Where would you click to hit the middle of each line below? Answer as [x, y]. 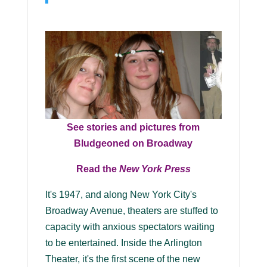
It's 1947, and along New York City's [121, 195]
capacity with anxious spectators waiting [130, 227]
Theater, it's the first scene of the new [122, 259]
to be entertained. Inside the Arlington [123, 243]
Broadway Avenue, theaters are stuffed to [131, 211]
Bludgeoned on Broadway [133, 144]
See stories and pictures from [133, 128]
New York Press [155, 169]
